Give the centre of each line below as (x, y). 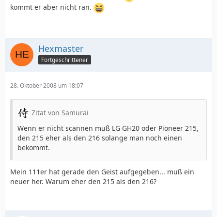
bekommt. (34, 147)
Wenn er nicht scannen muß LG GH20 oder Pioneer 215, (108, 128)
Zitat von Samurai (60, 113)
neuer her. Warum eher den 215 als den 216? (83, 181)
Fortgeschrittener (65, 60)
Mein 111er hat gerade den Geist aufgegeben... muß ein (102, 172)
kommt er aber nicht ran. (52, 7)
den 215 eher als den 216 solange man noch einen (100, 138)
